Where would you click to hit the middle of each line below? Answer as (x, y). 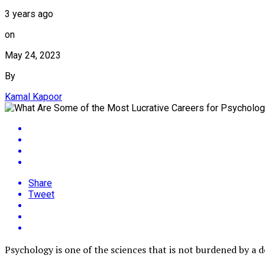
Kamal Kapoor (33, 96)
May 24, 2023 (33, 55)
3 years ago (29, 14)
